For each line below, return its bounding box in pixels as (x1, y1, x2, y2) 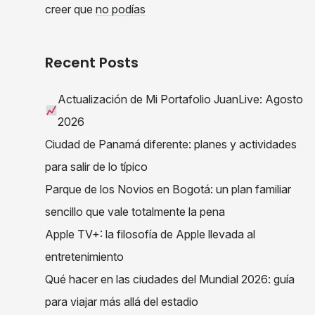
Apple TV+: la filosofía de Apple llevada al (45, 226, 255, 241)
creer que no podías (45, 1, 146, 16)
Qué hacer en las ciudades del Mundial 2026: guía (45, 271, 295, 286)
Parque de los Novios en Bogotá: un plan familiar (45, 181, 291, 196)
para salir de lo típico (45, 159, 148, 174)
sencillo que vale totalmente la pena (45, 204, 225, 219)
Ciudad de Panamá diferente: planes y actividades (45, 136, 297, 151)
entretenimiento (45, 249, 124, 264)
